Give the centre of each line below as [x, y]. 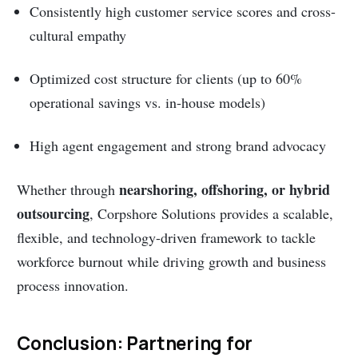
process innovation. [73, 285]
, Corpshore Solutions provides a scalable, [212, 213]
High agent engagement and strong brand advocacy [178, 146]
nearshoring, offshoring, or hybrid [225, 189]
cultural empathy [78, 35]
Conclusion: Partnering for [135, 343]
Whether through [68, 189]
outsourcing [54, 213]
